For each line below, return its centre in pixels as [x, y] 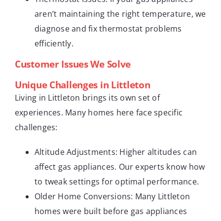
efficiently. [54, 43]
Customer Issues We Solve [73, 64]
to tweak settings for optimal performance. [117, 181]
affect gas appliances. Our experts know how [120, 166]
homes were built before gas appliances [111, 211]
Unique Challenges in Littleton [83, 85]
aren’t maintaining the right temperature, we [120, 14]
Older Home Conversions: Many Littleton [112, 196]
